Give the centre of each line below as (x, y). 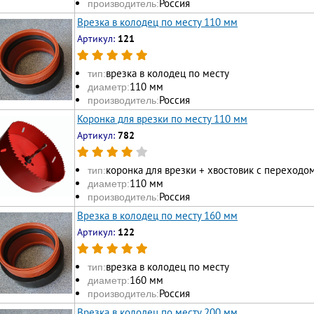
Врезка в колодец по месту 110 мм (157, 22)
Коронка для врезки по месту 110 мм (162, 118)
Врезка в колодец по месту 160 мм (157, 215)
